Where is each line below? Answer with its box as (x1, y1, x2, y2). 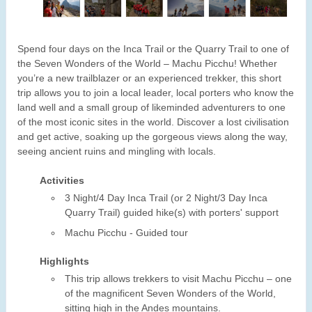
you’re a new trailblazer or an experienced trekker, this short (17, 72, 281, 84)
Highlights (40, 256, 89, 267)
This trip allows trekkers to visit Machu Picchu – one (65, 273, 292, 285)
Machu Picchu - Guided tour (65, 227, 188, 239)
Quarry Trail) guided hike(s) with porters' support (65, 207, 279, 219)
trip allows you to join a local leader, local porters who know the (17, 87, 294, 99)
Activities (40, 175, 84, 187)
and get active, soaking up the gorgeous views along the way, (17, 131, 288, 143)
